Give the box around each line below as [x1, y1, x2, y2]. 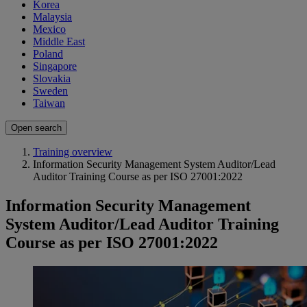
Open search [11, 123, 62, 134]
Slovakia [33, 73, 71, 85]
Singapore [33, 60, 77, 73]
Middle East [33, 36, 85, 48]
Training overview [33, 146, 112, 158]
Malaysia [33, 11, 72, 23]
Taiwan [33, 97, 65, 110]
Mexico [33, 23, 66, 36]
